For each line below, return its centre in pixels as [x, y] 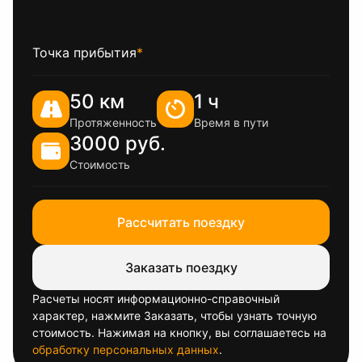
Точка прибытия [84, 53]
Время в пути [231, 122]
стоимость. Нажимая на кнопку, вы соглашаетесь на [179, 333]
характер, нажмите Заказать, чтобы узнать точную [175, 316]
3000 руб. [118, 143]
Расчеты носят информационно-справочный [156, 299]
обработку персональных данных [126, 349]
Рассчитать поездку [181, 222]
